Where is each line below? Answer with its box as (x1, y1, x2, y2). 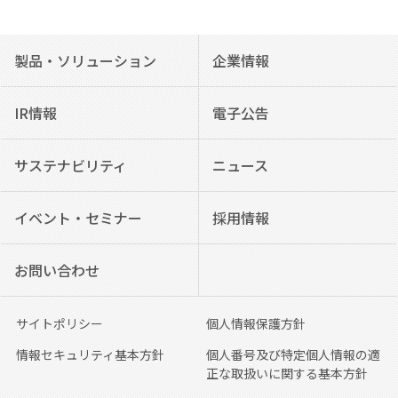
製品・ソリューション (14, 49, 157, 71)
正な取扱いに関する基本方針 (205, 363, 368, 382)
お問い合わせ (14, 259, 100, 281)
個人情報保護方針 (205, 314, 306, 332)
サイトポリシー (15, 314, 103, 332)
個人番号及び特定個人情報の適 (205, 345, 380, 363)
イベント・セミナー (14, 206, 143, 228)
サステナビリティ (14, 154, 128, 176)
